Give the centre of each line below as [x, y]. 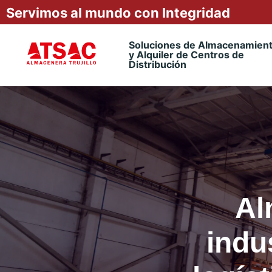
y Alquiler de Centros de [186, 55]
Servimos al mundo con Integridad [118, 13]
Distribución [157, 64]
